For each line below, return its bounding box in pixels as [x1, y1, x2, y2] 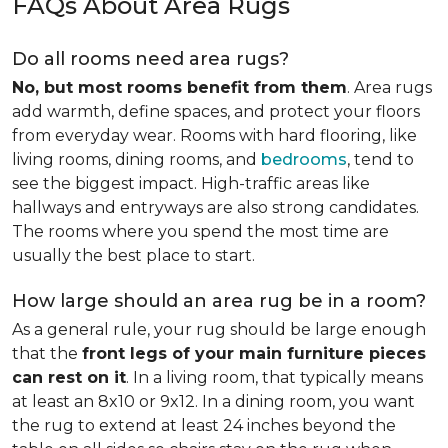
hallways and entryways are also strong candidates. [12, 198, 419, 217]
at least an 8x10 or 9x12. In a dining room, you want [12, 392, 415, 411]
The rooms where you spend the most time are [12, 222, 389, 241]
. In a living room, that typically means [126, 368, 423, 387]
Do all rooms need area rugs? [12, 48, 289, 70]
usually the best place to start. [12, 246, 255, 265]
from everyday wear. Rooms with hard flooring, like [12, 126, 417, 145]
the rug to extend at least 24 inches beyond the [12, 416, 396, 435]
